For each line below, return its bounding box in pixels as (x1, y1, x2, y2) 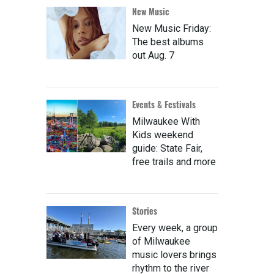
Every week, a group (132, 222, 218, 234)
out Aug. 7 (132, 50, 174, 62)
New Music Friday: (132, 23, 211, 35)
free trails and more (132, 156, 216, 168)
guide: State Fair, (132, 143, 202, 155)
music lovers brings (132, 249, 217, 261)
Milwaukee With (132, 116, 200, 128)
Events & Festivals (132, 98, 196, 111)
